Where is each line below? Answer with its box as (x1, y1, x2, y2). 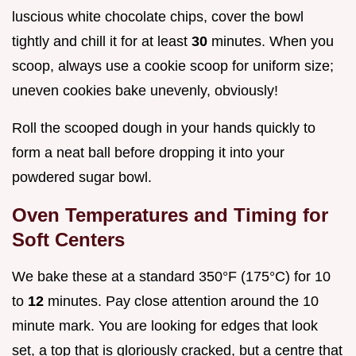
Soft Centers (12, 229, 125, 251)
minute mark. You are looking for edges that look (12, 318, 318, 335)
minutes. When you (211, 33, 334, 50)
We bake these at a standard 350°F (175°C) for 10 (12, 269, 331, 285)
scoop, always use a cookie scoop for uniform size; (12, 58, 334, 75)
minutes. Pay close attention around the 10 (48, 293, 319, 310)
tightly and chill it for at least (12, 33, 192, 50)
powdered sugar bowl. (12, 169, 152, 186)
